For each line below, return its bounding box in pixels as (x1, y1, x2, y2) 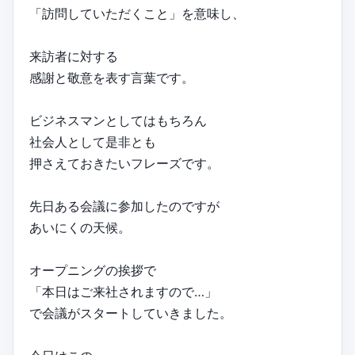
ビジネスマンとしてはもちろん (29, 113, 207, 129)
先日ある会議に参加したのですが (29, 198, 219, 215)
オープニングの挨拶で (29, 262, 156, 279)
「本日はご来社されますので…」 (29, 284, 217, 300)
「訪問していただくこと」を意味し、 (29, 6, 245, 22)
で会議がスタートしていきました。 (29, 305, 232, 322)
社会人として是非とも (29, 134, 156, 151)
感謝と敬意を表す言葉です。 (29, 70, 194, 86)
